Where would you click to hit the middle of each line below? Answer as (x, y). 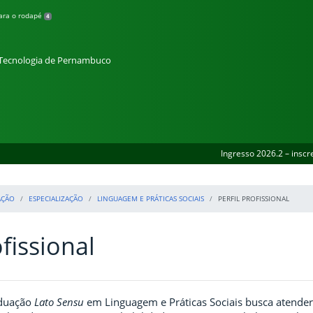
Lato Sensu (59, 301)
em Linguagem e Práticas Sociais (163, 301)
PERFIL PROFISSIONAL (254, 198)
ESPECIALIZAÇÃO (56, 198)
